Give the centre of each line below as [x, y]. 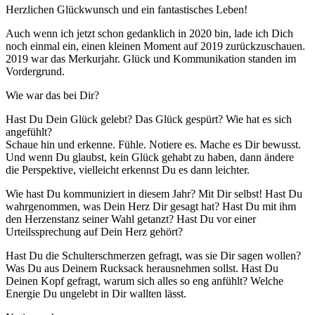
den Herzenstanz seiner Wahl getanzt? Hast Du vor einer [131, 219]
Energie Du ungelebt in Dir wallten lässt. [96, 294]
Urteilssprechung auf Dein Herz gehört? [94, 232]
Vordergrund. [35, 72]
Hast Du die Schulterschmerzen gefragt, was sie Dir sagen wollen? [153, 256]
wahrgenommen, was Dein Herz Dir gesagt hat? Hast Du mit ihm [151, 207]
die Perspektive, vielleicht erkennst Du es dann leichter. [128, 170]
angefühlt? [29, 132]
